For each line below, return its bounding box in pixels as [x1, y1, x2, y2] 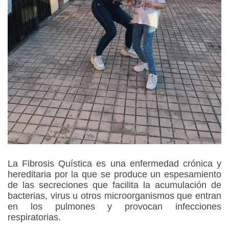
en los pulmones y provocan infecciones [8, 201, 221, 212]
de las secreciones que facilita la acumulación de [8, 180, 221, 191]
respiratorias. [8, 212, 63, 223]
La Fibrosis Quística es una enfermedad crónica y [8, 158, 221, 169]
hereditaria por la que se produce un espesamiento [8, 169, 221, 180]
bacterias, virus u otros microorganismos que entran [8, 191, 221, 201]
